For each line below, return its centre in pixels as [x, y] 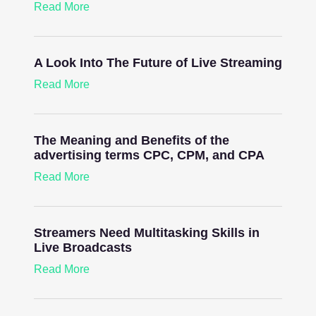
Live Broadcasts [83, 248]
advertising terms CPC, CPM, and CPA [149, 156]
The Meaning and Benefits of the [131, 141]
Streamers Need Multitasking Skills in [146, 233]
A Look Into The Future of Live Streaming [158, 63]
